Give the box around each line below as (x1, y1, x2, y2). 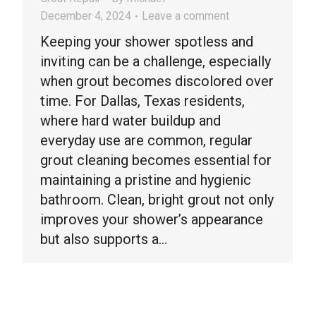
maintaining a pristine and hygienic (40, 171, 251, 188)
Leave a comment (142, 9, 229, 23)
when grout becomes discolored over (40, 73, 274, 90)
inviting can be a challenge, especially (40, 53, 271, 70)
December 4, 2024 (40, 9, 131, 23)
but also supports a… (40, 231, 167, 248)
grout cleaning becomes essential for (40, 152, 272, 169)
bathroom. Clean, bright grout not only (40, 191, 274, 208)
